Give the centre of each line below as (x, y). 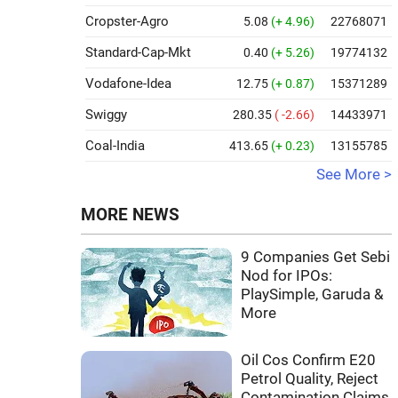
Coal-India (115, 146)
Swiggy (106, 115)
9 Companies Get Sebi (315, 257)
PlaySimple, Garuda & (312, 295)
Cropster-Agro (127, 21)
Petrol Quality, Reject (310, 379)
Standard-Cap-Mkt (138, 52)
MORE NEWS (130, 215)
